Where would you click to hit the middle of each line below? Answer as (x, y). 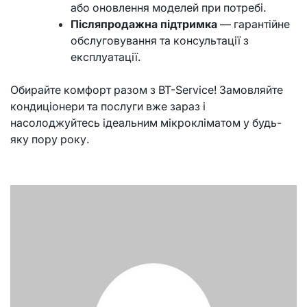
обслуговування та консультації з (160, 40)
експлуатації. (106, 57)
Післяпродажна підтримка (144, 24)
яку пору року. (50, 139)
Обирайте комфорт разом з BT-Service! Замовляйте (147, 90)
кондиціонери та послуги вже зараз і (108, 106)
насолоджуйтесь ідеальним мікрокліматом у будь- (146, 123)
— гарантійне (254, 24)
